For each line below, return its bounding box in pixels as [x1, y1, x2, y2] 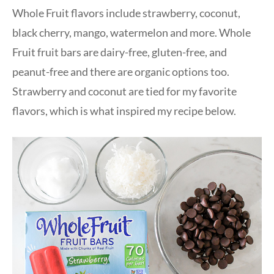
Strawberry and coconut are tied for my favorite [12, 84, 237, 98]
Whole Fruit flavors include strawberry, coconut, [12, 6, 240, 20]
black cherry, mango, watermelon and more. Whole [12, 26, 251, 40]
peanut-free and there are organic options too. [12, 65, 229, 79]
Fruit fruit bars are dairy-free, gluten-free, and [12, 45, 227, 59]
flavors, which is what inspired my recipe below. [12, 104, 236, 118]
